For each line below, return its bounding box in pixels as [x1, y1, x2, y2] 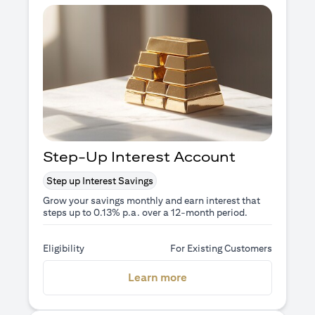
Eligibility [43, 242, 84, 254]
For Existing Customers [170, 242, 272, 254]
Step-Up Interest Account [43, 148, 236, 165]
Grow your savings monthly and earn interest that [43, 194, 260, 206]
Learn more [128, 270, 187, 284]
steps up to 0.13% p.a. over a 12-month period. [43, 206, 247, 218]
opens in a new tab [186, 269, 284, 283]
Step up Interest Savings [46, 174, 153, 186]
